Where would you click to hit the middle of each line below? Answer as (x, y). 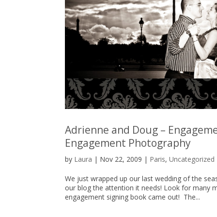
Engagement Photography (128, 143)
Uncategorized (192, 159)
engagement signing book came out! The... (133, 197)
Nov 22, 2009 (121, 159)
